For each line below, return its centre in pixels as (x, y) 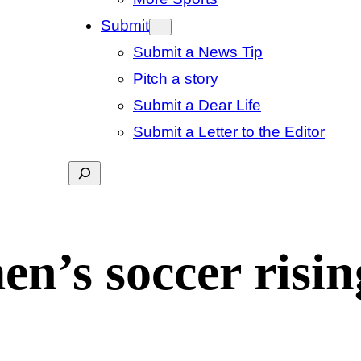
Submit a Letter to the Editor (229, 132)
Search (93, 173)
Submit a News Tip (198, 52)
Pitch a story (176, 79)
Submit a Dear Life (197, 106)
